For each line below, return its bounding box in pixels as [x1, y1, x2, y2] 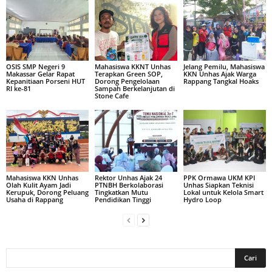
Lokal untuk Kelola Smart [183, 188, 263, 197]
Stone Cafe [94, 91, 129, 101]
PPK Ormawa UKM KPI [183, 173, 255, 183]
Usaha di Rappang [6, 195, 63, 205]
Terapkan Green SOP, [94, 69, 163, 79]
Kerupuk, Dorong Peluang [6, 188, 89, 197]
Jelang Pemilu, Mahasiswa [183, 62, 265, 72]
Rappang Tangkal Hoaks [183, 76, 259, 86]
